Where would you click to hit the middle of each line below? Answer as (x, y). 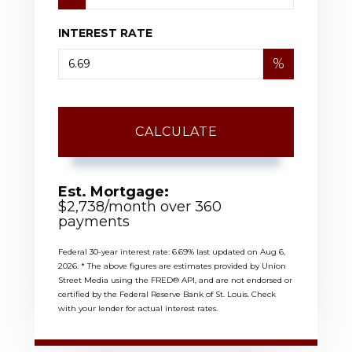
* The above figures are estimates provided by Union (183, 266)
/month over (150, 206)
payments (94, 221)
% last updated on (224, 251)
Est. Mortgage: (114, 191)
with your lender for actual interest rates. (138, 308)
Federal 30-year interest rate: (115, 251)
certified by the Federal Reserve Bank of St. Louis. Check (167, 294)
